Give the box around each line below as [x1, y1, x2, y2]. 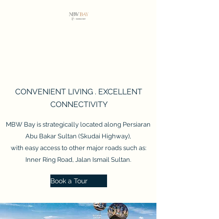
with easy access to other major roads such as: [10, 144, 146, 152]
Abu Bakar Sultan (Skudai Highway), [25, 132, 131, 140]
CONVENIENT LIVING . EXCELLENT [15, 87, 142, 96]
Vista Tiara [44, 56, 113, 74]
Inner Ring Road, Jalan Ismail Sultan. [25, 156, 131, 163]
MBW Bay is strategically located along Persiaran [6, 121, 151, 128]
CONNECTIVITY [50, 100, 108, 109]
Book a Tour [50, 177, 88, 185]
